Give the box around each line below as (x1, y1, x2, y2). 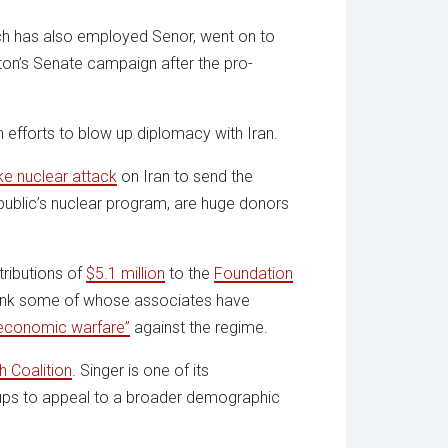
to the (165, 263, 214, 283)
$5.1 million (86, 263, 165, 283)
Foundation (214, 263, 293, 283)
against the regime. (130, 317, 268, 337)
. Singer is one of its (72, 360, 209, 380)
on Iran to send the (117, 166, 253, 186)
